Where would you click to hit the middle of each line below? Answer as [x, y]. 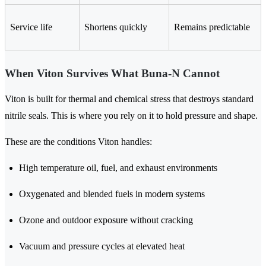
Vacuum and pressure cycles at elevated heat [102, 246]
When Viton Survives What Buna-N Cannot [112, 74]
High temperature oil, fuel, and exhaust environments [118, 168]
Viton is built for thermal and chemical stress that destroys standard [129, 99]
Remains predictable [212, 27]
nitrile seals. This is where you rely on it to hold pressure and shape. [131, 116]
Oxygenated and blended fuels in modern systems [112, 194]
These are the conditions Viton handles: [78, 142]
